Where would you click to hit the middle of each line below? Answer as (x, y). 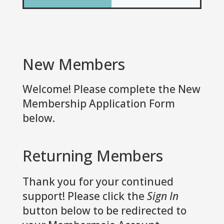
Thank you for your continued (98, 181)
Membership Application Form (98, 103)
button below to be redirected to (104, 210)
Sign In (162, 196)
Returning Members (92, 155)
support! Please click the (84, 196)
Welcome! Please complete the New (111, 89)
